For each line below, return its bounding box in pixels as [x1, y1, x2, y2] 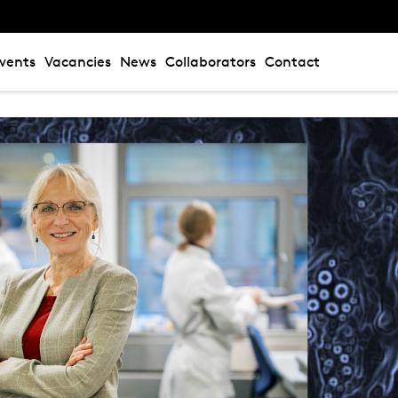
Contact [265, 53, 320, 70]
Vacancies [44, 53, 111, 70]
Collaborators [165, 53, 256, 70]
